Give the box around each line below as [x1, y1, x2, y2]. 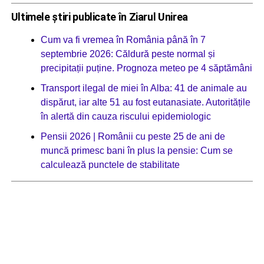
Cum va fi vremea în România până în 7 [40, 34, 206, 45]
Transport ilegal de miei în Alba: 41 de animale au [40, 82, 247, 93]
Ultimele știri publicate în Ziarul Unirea [11, 10, 188, 23]
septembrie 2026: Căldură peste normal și [40, 48, 215, 59]
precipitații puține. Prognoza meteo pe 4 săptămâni [40, 62, 252, 73]
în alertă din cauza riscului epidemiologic [40, 111, 211, 121]
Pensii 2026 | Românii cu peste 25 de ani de [40, 131, 225, 141]
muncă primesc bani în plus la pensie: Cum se [40, 145, 233, 156]
